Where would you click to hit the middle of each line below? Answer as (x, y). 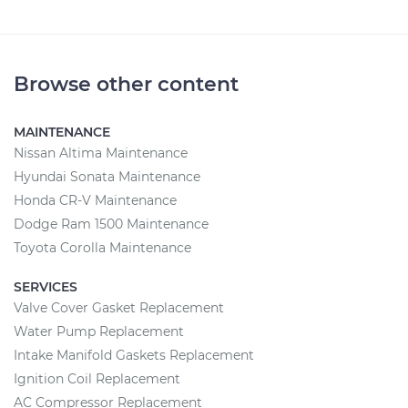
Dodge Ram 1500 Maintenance (111, 224)
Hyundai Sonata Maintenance (107, 177)
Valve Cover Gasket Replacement (119, 308)
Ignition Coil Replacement (97, 379)
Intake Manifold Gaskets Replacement (134, 355)
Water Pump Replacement (99, 331)
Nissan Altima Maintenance (101, 153)
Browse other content (126, 84)
